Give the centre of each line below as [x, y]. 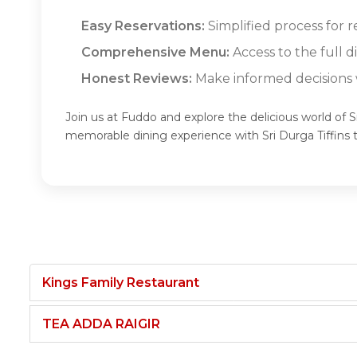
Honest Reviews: [137, 78]
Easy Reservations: [143, 25]
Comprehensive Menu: [155, 52]
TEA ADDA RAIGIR [101, 324]
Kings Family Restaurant [121, 282]
